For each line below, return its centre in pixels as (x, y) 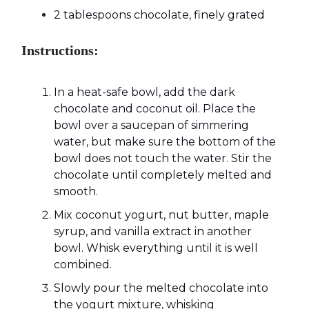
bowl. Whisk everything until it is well (156, 248)
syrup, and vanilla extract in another (153, 232)
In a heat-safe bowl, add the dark (144, 92)
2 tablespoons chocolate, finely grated (159, 15)
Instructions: (60, 51)
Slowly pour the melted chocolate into (161, 288)
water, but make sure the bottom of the (165, 142)
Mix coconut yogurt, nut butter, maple (161, 215)
